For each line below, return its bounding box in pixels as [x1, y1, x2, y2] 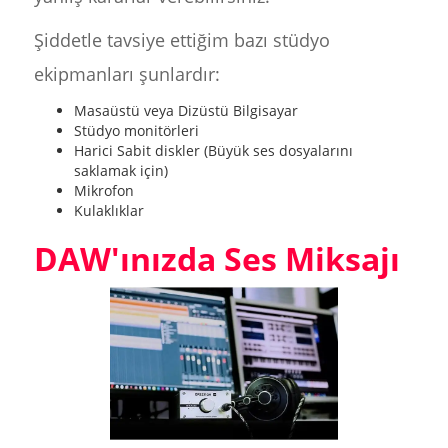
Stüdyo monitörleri [73, 121, 199, 140]
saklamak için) [73, 161, 168, 180]
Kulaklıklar [73, 201, 144, 220]
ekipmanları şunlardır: [33, 62, 220, 86]
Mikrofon [73, 181, 134, 200]
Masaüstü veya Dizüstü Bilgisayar [73, 101, 298, 120]
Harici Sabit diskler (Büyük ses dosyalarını [73, 141, 353, 160]
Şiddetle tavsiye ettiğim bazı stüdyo [33, 28, 330, 52]
